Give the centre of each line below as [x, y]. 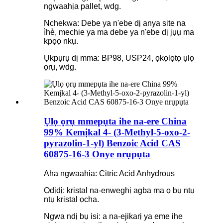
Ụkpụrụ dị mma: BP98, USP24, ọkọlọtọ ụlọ [119, 58]
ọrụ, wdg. [60, 67]
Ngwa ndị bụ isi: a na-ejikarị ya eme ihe [113, 216]
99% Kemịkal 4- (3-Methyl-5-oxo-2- [117, 132]
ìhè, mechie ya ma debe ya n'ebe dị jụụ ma [119, 32]
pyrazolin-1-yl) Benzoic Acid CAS [112, 143]
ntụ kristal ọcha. [71, 199]
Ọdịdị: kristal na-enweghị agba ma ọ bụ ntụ [119, 190]
